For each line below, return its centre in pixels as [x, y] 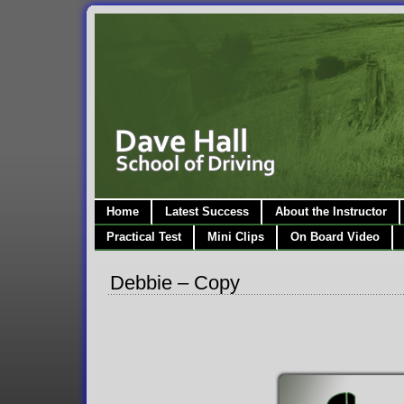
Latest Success [207, 212]
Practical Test [143, 237]
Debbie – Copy [174, 283]
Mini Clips [235, 237]
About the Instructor [331, 212]
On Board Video [335, 237]
